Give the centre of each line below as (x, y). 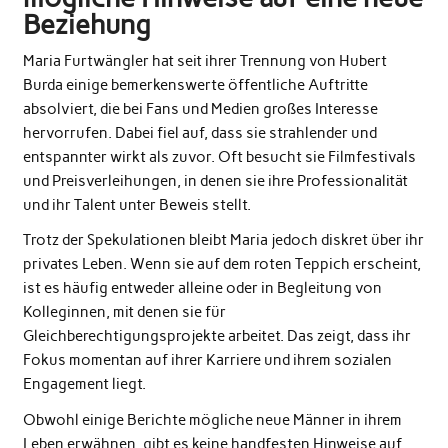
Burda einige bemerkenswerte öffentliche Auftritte (195, 84)
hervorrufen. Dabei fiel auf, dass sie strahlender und (199, 132)
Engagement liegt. (84, 384)
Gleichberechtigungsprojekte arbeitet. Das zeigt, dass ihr (216, 336)
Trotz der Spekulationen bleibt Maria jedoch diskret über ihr (223, 240)
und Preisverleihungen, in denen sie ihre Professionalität (215, 180)
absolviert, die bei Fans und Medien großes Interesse (200, 108)
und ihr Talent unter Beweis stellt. (136, 204)
